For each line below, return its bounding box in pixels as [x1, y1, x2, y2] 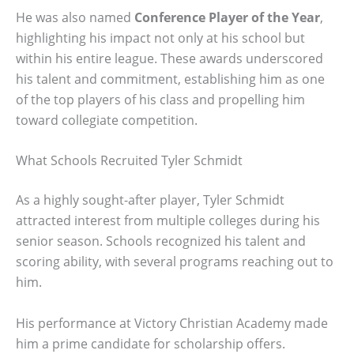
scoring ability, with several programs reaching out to [16, 253, 333, 271]
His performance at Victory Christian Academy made [16, 314, 328, 332]
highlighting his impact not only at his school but [16, 28, 305, 47]
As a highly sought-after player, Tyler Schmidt [16, 191, 284, 209]
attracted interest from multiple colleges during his [16, 212, 320, 230]
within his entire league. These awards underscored [16, 49, 323, 67]
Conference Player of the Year [134, 8, 320, 26]
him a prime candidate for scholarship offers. [16, 334, 285, 352]
